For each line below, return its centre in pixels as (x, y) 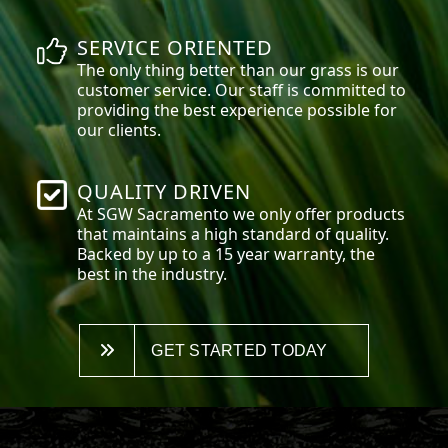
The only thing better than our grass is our (238, 69)
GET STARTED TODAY (239, 350)
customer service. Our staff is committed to (242, 89)
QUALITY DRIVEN (164, 191)
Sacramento (183, 213)
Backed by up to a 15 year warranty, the (226, 253)
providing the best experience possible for (237, 109)
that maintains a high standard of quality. (233, 233)
